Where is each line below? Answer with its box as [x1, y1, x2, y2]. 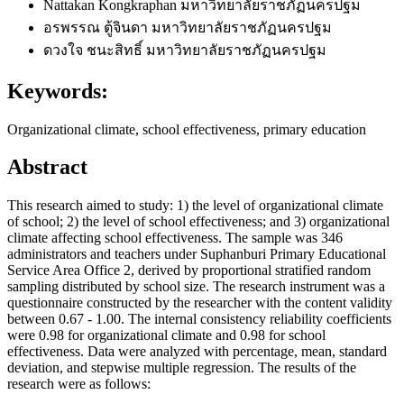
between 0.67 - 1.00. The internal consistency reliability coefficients [7, 311, 391, 327]
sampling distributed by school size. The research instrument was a [7, 279, 385, 295]
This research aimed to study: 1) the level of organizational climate [7, 197, 383, 214]
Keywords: [7, 78, 108, 103]
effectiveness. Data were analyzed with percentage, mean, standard [7, 344, 387, 360]
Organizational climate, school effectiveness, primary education [7, 121, 366, 137]
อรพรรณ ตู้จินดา [43, 19, 151, 35]
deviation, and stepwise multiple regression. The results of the [7, 360, 356, 376]
